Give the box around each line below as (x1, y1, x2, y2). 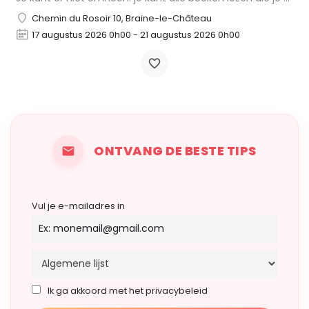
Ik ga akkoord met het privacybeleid (48, 285, 208, 297)
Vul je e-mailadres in (32, 200, 125, 212)
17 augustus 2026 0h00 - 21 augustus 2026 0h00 (32, 28, 240, 42)
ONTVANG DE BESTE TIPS (94, 141, 257, 159)
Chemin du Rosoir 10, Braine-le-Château (32, 12, 212, 26)
